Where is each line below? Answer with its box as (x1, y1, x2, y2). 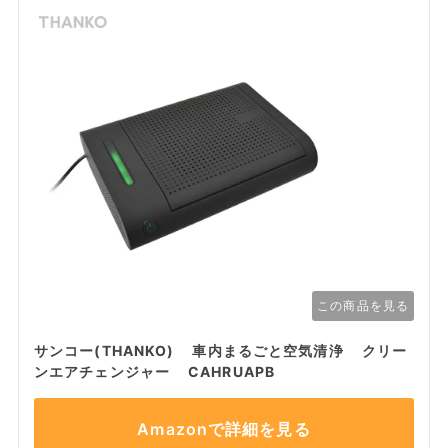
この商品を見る (317, 298, 410, 313)
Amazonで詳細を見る (137, 419, 311, 439)
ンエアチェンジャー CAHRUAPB (33, 363, 276, 380)
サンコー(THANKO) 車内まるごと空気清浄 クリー (33, 342, 408, 359)
